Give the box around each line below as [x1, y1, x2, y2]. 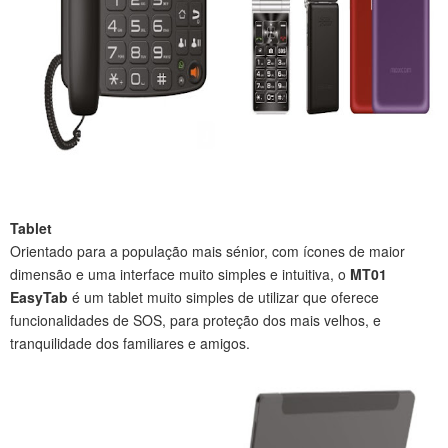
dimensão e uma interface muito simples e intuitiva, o [10, 264, 350, 284]
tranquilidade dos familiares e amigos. [10, 333, 250, 353]
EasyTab [10, 287, 68, 307]
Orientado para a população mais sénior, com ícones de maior [10, 241, 405, 261]
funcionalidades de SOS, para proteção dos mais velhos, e [10, 310, 381, 330]
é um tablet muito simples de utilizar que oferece [68, 287, 379, 307]
